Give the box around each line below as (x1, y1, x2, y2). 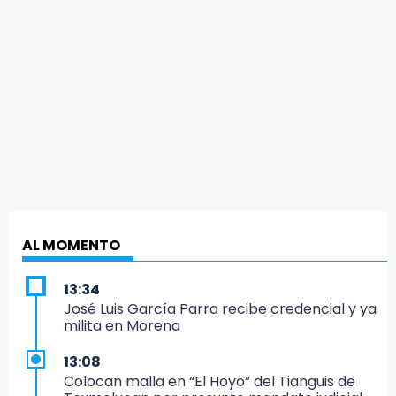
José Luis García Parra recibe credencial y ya (64, 299, 377, 320)
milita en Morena (64, 316, 180, 337)
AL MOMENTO (22, 235, 120, 256)
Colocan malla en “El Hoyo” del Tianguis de (64, 371, 355, 392)
